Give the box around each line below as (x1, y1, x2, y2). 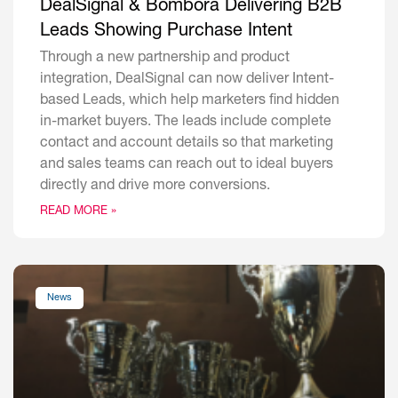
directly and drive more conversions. (40, 179, 270, 195)
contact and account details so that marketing (40, 137, 333, 152)
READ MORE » (40, 206, 116, 219)
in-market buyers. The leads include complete (40, 115, 331, 131)
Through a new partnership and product (40, 52, 290, 67)
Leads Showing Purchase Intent (40, 23, 292, 42)
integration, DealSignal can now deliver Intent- (40, 73, 334, 88)
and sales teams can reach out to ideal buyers (40, 158, 333, 173)
